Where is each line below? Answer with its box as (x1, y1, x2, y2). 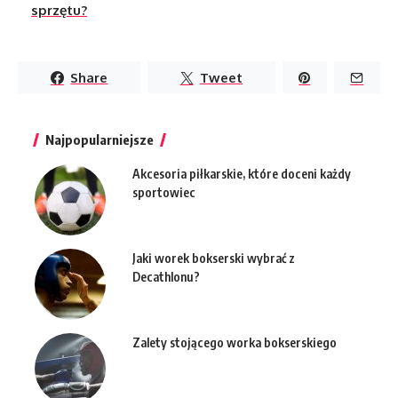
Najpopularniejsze (45, 131, 154, 148)
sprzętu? (31, 2, 87, 20)
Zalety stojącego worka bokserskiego (132, 335, 337, 351)
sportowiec (132, 185, 195, 201)
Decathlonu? (132, 269, 200, 285)
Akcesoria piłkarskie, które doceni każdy (132, 166, 351, 182)
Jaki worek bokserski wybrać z (132, 251, 295, 267)
